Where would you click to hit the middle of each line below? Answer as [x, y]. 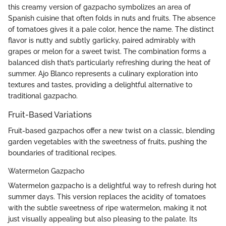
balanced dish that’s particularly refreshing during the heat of [109, 62]
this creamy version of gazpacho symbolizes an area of [99, 7]
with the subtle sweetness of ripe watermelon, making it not [107, 208]
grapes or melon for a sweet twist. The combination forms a [107, 51]
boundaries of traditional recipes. [62, 153]
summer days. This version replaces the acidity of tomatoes [107, 197]
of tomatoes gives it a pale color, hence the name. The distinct [111, 29]
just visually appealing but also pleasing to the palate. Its [103, 219]
